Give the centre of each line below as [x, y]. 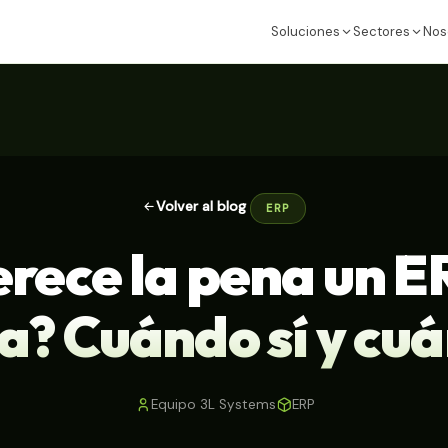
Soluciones [305, 31]
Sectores [381, 31]
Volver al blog [201, 206]
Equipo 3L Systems [213, 405]
